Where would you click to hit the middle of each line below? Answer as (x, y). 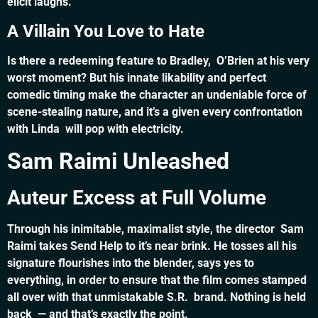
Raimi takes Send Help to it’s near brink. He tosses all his (152, 246)
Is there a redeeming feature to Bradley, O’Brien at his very (158, 60)
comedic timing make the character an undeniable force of (157, 94)
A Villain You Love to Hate (106, 31)
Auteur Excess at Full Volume (137, 198)
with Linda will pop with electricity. (95, 128)
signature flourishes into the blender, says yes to (131, 263)
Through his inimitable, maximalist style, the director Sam (155, 229)
